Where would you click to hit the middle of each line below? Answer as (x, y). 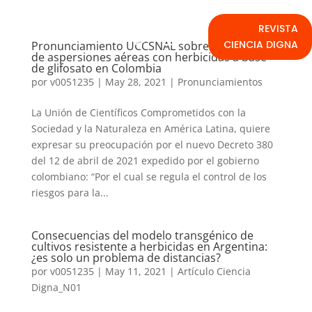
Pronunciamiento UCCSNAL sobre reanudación (155, 46)
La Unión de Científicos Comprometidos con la (138, 112)
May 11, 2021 (135, 271)
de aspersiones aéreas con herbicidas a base (149, 57)
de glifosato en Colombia (96, 68)
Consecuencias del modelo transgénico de (142, 235)
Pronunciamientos (220, 82)
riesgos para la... (70, 193)
